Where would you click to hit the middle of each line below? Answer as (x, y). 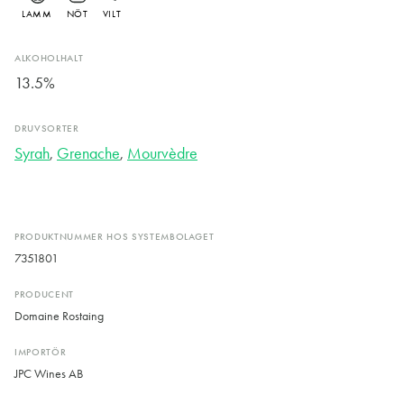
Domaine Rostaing (59, 317)
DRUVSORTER (47, 129)
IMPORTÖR (41, 353)
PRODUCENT (44, 295)
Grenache (88, 154)
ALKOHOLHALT (49, 59)
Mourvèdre (162, 154)
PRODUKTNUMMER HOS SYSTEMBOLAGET (115, 237)
